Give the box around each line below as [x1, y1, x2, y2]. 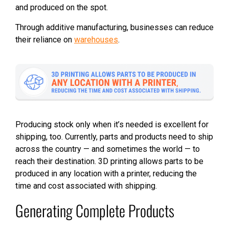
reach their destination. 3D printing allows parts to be [15, 156, 203, 166]
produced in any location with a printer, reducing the [15, 168, 197, 178]
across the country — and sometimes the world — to [15, 144, 200, 154]
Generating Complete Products [15, 198, 174, 222]
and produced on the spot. [15, 3, 108, 13]
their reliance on [15, 35, 74, 45]
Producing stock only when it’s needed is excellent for [15, 119, 209, 129]
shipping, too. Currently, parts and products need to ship [15, 131, 213, 142]
